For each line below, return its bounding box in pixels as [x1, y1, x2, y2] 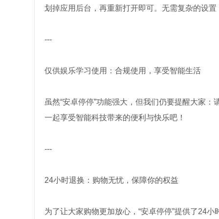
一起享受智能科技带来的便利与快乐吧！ [44, 113, 185, 122]
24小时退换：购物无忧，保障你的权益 [44, 176, 178, 184]
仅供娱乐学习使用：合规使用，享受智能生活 [44, 66, 201, 75]
